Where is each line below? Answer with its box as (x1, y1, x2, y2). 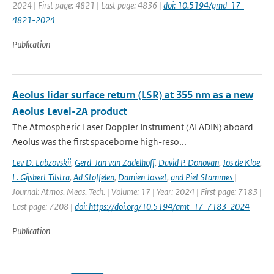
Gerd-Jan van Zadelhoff (75, 157, 155, 168)
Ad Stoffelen (73, 171, 114, 183)
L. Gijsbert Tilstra (12, 171, 70, 183)
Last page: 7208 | (12, 201, 75, 212)
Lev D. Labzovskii (12, 157, 71, 168)
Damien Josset (118, 171, 167, 183)
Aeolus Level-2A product (12, 105, 127, 118)
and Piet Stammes (171, 171, 234, 183)
